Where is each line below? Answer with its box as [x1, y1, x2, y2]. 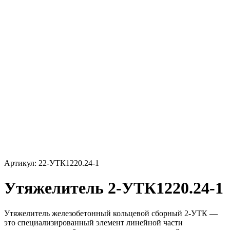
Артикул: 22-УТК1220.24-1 [4, 159, 99, 167]
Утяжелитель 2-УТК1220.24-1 [4, 179, 223, 198]
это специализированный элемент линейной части [4, 218, 183, 227]
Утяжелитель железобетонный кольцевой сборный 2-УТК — [4, 208, 218, 218]
